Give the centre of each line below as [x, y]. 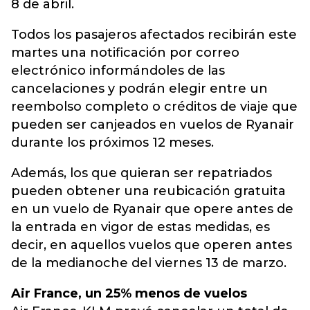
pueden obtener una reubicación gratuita [148, 191]
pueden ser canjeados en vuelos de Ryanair [153, 125]
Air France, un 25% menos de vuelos [129, 293]
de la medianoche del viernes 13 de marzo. [149, 263]
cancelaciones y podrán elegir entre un [139, 89]
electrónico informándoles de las [118, 71]
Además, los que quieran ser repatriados [142, 173]
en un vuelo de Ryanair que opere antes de [152, 209]
